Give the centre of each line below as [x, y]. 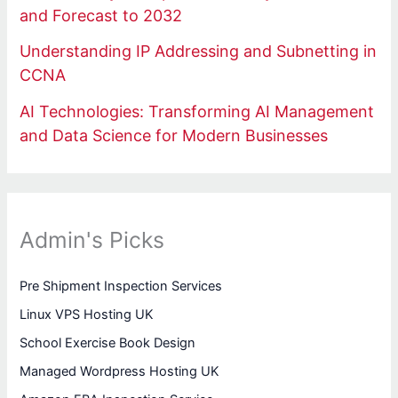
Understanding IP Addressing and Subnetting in [199, 52]
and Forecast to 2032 [101, 15]
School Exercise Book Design [108, 343]
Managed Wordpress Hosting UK [120, 372]
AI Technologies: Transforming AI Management [197, 111]
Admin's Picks [92, 239]
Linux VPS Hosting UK [87, 315]
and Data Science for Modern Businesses [174, 135]
